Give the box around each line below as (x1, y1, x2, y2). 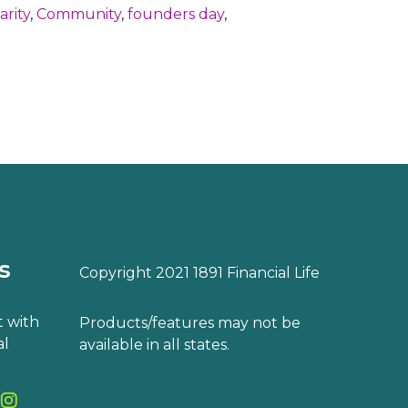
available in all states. (79, 336, 230, 354)
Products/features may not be (79, 314, 301, 332)
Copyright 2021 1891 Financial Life (79, 264, 321, 282)
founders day (127, 5, 224, 24)
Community (36, 5, 121, 24)
